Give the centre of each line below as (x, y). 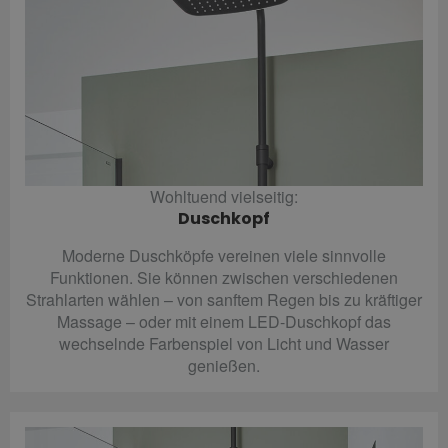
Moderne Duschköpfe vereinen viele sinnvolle (224, 255)
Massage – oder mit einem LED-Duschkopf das (224, 321)
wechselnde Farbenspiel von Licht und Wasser (224, 343)
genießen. (224, 365)
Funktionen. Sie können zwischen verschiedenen (224, 277)
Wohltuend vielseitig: (224, 196)
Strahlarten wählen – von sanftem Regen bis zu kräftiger (224, 299)
